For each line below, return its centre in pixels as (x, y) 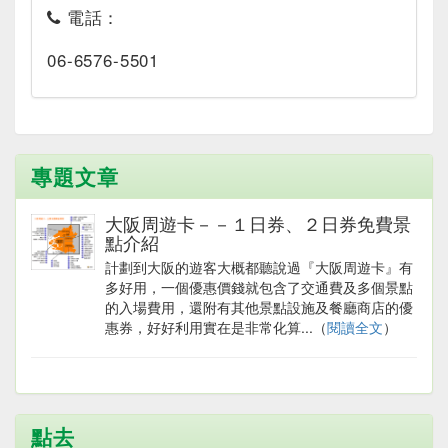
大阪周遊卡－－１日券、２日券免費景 (258, 223)
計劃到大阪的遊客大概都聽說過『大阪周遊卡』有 (259, 267)
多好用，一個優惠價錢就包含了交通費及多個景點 (259, 287)
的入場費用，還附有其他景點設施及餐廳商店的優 (259, 307)
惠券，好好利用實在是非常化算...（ (216, 327)
